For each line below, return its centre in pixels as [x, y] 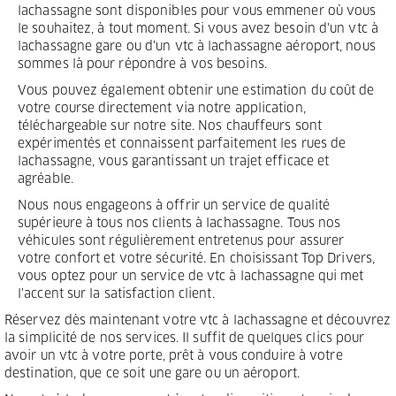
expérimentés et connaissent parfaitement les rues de [182, 145]
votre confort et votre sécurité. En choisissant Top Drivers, [197, 259]
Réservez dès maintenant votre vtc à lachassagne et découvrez [198, 321]
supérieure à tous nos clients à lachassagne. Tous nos [179, 224]
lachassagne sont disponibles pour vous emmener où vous [197, 12]
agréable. [46, 180]
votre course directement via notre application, [162, 109]
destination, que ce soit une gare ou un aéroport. [152, 374]
